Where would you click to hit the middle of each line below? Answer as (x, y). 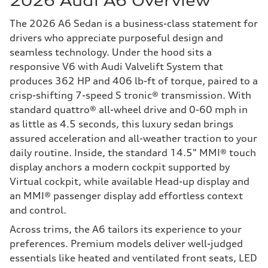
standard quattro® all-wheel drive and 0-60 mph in (129, 109)
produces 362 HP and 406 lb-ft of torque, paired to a (134, 81)
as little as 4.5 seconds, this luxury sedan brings (121, 124)
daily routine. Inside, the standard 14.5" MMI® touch (133, 153)
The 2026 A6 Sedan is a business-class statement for (134, 23)
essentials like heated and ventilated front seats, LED (133, 258)
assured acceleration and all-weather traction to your (133, 138)
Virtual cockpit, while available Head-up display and (130, 181)
